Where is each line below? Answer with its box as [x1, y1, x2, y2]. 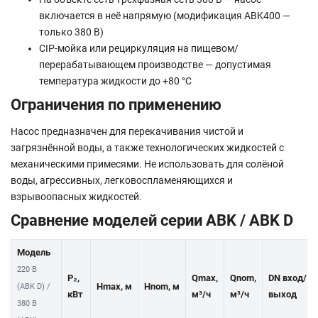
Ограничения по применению [11, 94, 221, 114]
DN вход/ [268, 272, 307, 283]
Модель [17, 246, 50, 258]
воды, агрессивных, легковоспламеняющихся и [11, 174, 233, 186]
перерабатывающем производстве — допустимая [39, 58, 271, 70]
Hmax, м [97, 280, 132, 292]
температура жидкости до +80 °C [39, 75, 192, 87]
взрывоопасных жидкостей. [11, 190, 142, 202]
